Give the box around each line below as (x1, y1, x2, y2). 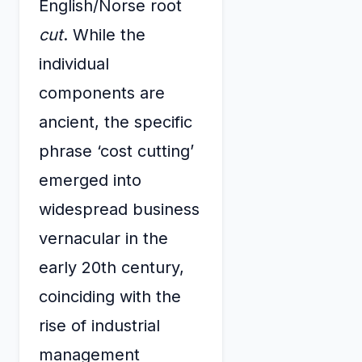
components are (39, 83, 165, 103)
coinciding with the (39, 287, 181, 307)
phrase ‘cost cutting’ (39, 141, 194, 162)
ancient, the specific (39, 112, 192, 133)
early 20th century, (39, 258, 184, 278)
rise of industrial (39, 316, 160, 336)
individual (39, 54, 109, 74)
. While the (63, 25, 145, 45)
